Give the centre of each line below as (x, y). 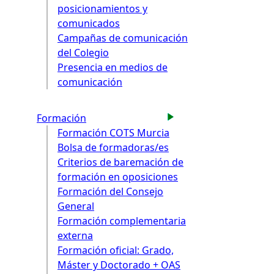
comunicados (89, 24)
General (76, 206)
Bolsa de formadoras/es (113, 147)
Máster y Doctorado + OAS (119, 265)
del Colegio (83, 53)
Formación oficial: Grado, (116, 250)
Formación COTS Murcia (113, 132)
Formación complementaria (122, 220)
